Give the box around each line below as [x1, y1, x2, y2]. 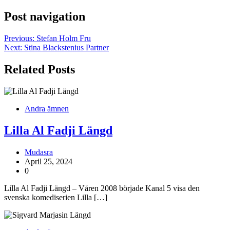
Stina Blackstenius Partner [24, 43, 109, 52]
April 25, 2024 [25, 157, 72, 166]
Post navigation [4, 10, 85, 24]
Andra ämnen [25, 104, 69, 113]
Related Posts [4, 62, 75, 76]
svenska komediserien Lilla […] [4, 193, 107, 202]
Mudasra [25, 147, 53, 157]
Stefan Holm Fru [36, 34, 91, 43]
